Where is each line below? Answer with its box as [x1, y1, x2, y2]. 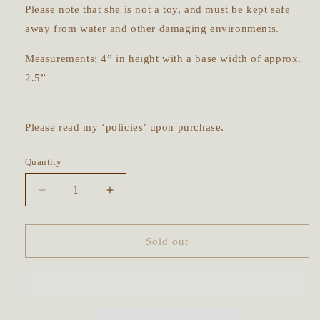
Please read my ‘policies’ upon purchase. [25, 121, 228, 134]
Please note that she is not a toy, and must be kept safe [25, 4, 291, 16]
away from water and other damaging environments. [25, 23, 283, 35]
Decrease [41, 189, 96, 204]
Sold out [146, 235, 189, 247]
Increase [109, 189, 158, 204]
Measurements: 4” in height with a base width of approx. [25, 53, 302, 65]
